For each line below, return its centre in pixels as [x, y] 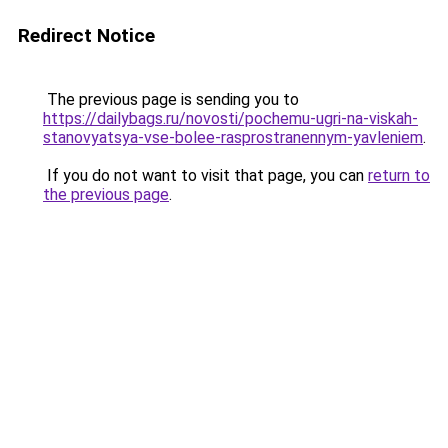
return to [399, 175]
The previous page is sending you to [171, 99]
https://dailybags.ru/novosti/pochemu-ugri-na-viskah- [230, 118]
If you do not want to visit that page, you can [205, 175]
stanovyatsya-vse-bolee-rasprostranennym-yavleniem [233, 137]
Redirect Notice [86, 35]
